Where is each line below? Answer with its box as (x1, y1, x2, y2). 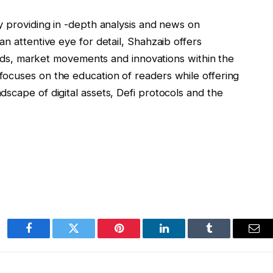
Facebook (27, 232, 71, 243)
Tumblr (208, 232, 241, 243)
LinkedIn (163, 232, 204, 243)
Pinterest (118, 232, 157, 243)
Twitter (73, 232, 105, 243)
